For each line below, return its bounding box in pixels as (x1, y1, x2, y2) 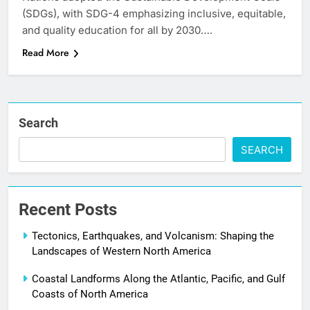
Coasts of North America (32, 288, 148, 301)
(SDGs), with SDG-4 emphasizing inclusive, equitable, (22, 7, 286, 21)
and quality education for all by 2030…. (22, 24, 212, 37)
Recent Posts (19, 200, 117, 220)
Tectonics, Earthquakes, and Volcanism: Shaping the (32, 230, 274, 243)
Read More (22, 46, 69, 60)
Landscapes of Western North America (32, 245, 211, 258)
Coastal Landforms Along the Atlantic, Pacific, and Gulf (32, 273, 285, 286)
